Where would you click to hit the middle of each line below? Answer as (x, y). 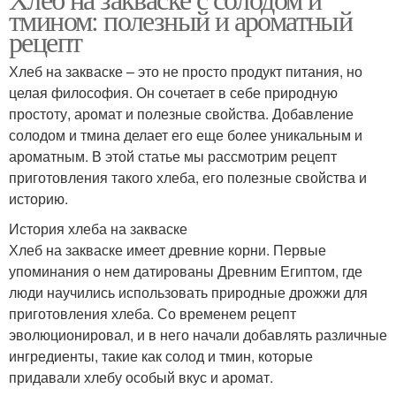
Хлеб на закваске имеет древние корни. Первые (168, 250)
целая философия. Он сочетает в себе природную (173, 93)
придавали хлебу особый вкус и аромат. (141, 377)
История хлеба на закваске (98, 229)
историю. (38, 199)
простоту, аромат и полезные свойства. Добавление (181, 114)
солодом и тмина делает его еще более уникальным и (186, 135)
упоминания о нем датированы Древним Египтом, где (186, 271)
